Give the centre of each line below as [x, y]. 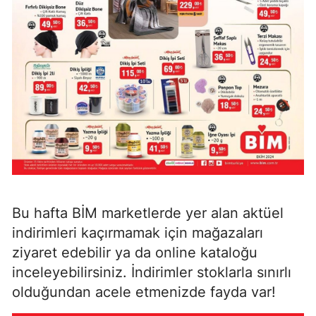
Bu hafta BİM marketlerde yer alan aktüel [148, 213]
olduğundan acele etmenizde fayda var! [144, 292]
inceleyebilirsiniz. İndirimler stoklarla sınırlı [152, 273]
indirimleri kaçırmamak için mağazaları [138, 233]
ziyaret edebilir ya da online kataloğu [135, 253]
